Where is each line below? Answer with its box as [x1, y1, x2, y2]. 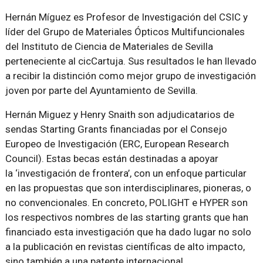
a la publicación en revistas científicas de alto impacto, [5, 240, 245, 252]
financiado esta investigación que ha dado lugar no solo [5, 225, 251, 238]
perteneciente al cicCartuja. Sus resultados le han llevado [5, 55, 257, 67]
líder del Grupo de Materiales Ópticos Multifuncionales [5, 25, 245, 38]
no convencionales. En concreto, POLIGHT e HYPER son [5, 196, 248, 208]
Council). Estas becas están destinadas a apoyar [5, 152, 218, 164]
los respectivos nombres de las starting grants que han [5, 211, 248, 223]
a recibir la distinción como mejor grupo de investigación [5, 69, 256, 82]
